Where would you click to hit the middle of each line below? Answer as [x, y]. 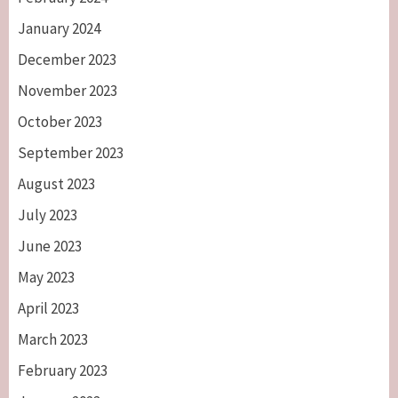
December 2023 [67, 59]
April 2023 [48, 308]
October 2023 [60, 121]
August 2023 [56, 183]
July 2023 [48, 215]
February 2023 [63, 370]
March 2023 [53, 339]
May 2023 [46, 277]
